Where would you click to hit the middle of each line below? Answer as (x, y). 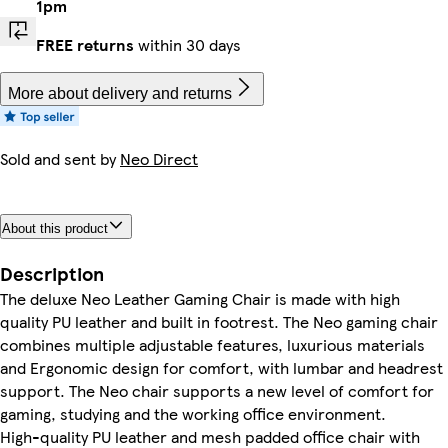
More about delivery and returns (120, 93)
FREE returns (85, 44)
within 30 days (187, 44)
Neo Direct (159, 158)
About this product (55, 228)
